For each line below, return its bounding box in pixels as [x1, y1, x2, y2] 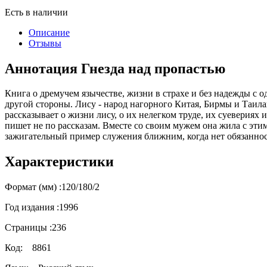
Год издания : [5, 202, 59, 213]
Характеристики [5, 154, 114, 170]
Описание [29, 27, 70, 38]
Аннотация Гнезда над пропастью [5, 60, 225, 76]
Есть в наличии [5, 7, 68, 17]
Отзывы [29, 38, 61, 48]
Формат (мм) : [5, 182, 61, 193]
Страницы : [5, 222, 52, 233]
